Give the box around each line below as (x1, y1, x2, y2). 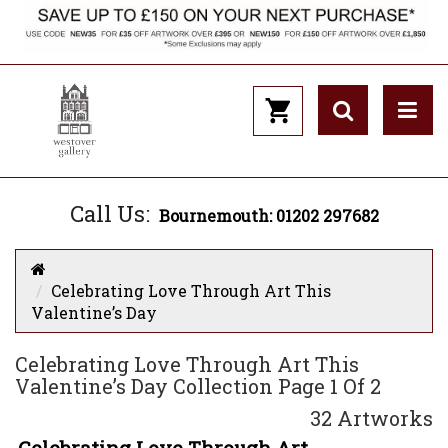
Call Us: (69, 199, 150, 229)
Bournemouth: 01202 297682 (158, 205, 379, 227)
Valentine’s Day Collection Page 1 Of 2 (15, 373, 381, 400)
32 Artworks (310, 405, 433, 432)
